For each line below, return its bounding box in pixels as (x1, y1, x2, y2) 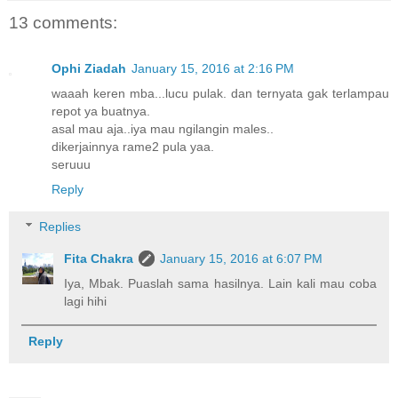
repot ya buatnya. (52, 104, 150, 119)
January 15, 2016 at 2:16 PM (131, 61, 294, 76)
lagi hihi (64, 294, 107, 308)
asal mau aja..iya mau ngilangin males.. (52, 122, 274, 137)
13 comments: (9, 13, 117, 33)
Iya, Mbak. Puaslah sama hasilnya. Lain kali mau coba (64, 276, 377, 291)
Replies (39, 219, 82, 234)
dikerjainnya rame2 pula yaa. (52, 139, 214, 155)
